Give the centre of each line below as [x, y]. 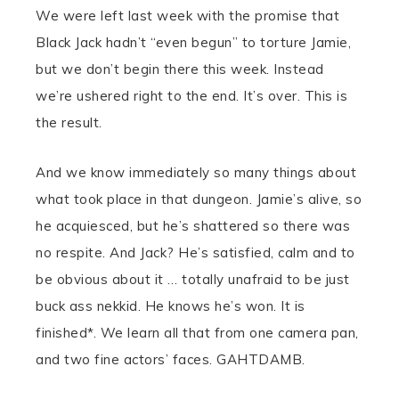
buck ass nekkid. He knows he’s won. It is [171, 306]
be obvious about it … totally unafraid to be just [193, 279]
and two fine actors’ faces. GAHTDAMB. [171, 359]
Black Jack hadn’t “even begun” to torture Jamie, [193, 42]
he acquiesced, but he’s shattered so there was [193, 226]
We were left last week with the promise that [187, 16]
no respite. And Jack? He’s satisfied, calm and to [195, 252]
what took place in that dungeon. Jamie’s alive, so [199, 199]
